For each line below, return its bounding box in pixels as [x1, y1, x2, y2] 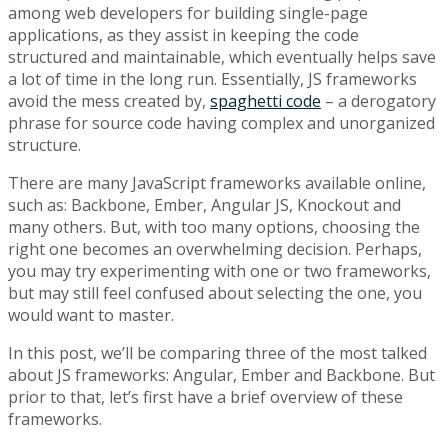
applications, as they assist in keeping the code [8, 24, 359, 47]
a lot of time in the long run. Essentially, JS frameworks [8, 68, 417, 91]
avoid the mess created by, [8, 90, 210, 113]
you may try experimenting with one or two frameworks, [8, 260, 431, 283]
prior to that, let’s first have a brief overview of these [8, 386, 403, 409]
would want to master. [8, 304, 174, 327]
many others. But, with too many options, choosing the [8, 216, 420, 239]
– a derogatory [321, 90, 436, 113]
